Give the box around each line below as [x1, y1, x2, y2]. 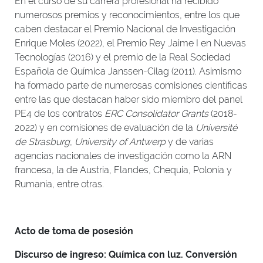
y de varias [166, 136, 214, 147]
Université [195, 122, 237, 133]
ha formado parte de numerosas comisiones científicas [15, 80, 247, 91]
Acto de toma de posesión [15, 225, 133, 237]
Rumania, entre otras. [15, 178, 104, 190]
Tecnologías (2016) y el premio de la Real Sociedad [15, 52, 231, 63]
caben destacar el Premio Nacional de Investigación [15, 23, 235, 35]
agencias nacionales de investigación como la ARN [15, 150, 231, 161]
